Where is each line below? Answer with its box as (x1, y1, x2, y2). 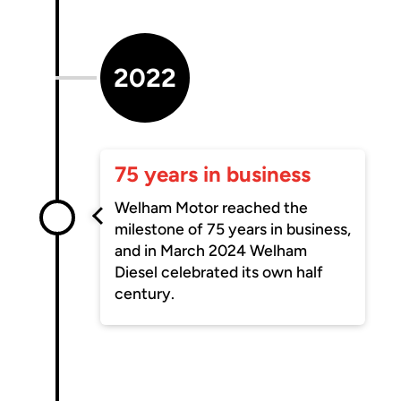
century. (115, 283, 175, 303)
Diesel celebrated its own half (115, 261, 324, 281)
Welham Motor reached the (115, 197, 309, 217)
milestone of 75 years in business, (115, 218, 352, 238)
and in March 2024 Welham (115, 240, 308, 260)
